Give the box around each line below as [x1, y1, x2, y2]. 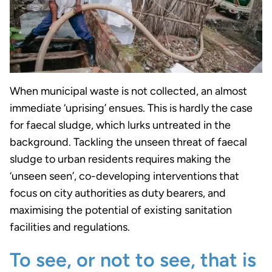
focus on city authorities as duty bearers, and [10, 186, 226, 200]
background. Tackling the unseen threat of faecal [10, 135, 247, 149]
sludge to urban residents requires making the [10, 152, 231, 166]
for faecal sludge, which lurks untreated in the [10, 118, 231, 132]
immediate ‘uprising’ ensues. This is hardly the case [10, 101, 253, 115]
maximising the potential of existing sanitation [10, 203, 232, 217]
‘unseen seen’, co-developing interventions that [10, 169, 239, 183]
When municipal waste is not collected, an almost [10, 84, 247, 98]
